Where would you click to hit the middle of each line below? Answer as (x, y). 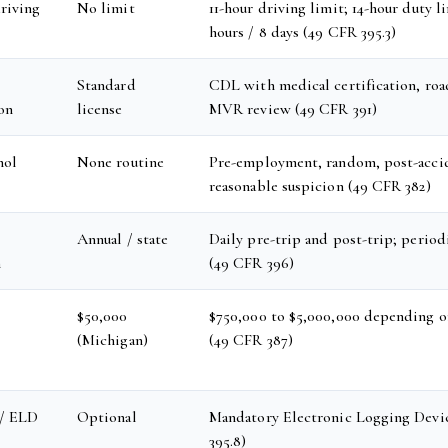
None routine (120, 162)
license (100, 109)
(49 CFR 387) (251, 340)
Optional (107, 417)
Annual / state (123, 239)
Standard (106, 85)
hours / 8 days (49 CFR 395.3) (303, 32)
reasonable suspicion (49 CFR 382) (320, 186)
